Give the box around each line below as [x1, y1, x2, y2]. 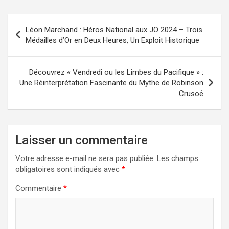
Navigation [7, 14, 70, 30]
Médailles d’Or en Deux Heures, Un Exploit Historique [26, 36, 199, 45]
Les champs [157, 154, 198, 164]
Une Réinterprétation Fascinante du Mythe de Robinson [19, 78, 203, 88]
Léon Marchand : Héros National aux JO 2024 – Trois [26, 25, 202, 35]
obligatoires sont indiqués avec [15, 165, 122, 174]
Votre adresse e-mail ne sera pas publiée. [15, 154, 155, 164]
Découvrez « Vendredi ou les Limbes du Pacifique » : [29, 67, 203, 77]
